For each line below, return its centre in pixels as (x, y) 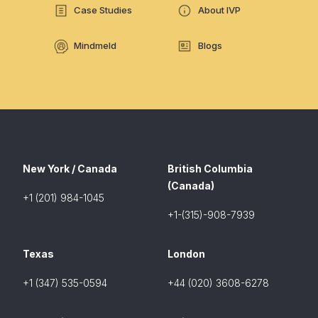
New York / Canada (70, 168)
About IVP (219, 10)
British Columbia (210, 168)
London (186, 253)
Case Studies (103, 10)
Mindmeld (95, 46)
